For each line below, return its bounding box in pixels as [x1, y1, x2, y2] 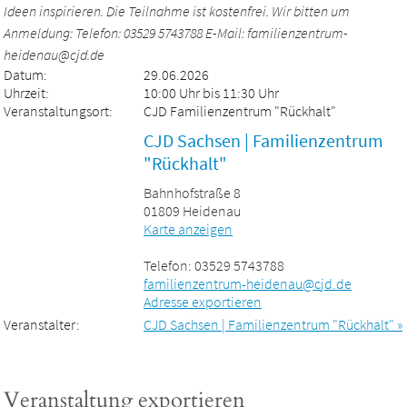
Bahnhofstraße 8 [144, 183, 242, 202]
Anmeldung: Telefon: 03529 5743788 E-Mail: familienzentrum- [4, 23, 349, 42]
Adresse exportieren [144, 292, 263, 311]
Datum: [4, 65, 48, 84]
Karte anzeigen [144, 219, 233, 238]
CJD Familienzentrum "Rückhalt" [144, 101, 337, 120]
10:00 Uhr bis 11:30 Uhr [144, 83, 280, 102]
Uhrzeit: [4, 83, 50, 102]
